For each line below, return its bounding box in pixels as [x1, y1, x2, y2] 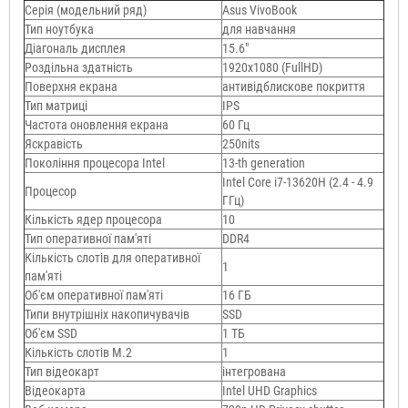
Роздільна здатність [25, 59, 133, 75]
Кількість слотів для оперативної [25, 250, 200, 265]
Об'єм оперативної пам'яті [25, 287, 163, 302]
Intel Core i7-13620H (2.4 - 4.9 [222, 174, 373, 189]
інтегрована [222, 363, 286, 379]
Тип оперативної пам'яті [25, 230, 151, 246]
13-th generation [222, 155, 305, 170]
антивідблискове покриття [222, 78, 365, 94]
